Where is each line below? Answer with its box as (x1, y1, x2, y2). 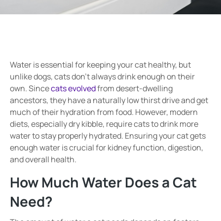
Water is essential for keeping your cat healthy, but (10, 59, 191, 70)
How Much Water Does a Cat (10, 173, 197, 191)
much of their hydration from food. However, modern (10, 107, 198, 117)
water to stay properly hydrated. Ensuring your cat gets (10, 130, 206, 141)
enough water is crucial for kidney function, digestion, (10, 142, 203, 153)
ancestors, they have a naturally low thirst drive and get (10, 95, 208, 106)
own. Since (10, 83, 51, 94)
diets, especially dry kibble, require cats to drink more (10, 118, 198, 129)
